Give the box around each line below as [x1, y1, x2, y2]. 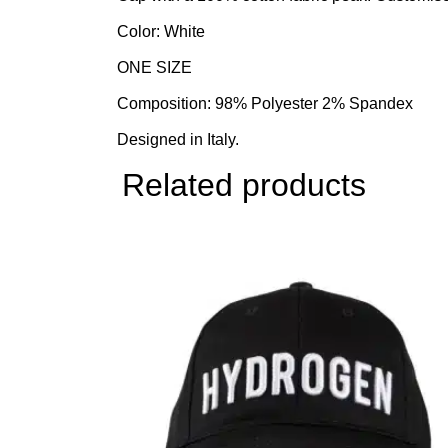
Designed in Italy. [117, 130, 239, 148]
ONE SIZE [117, 58, 192, 76]
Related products [122, 166, 366, 203]
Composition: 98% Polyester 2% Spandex [117, 94, 413, 112]
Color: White [117, 22, 205, 40]
